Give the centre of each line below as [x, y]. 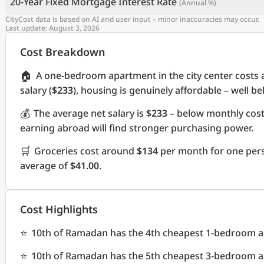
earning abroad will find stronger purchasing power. [137, 128]
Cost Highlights [59, 209]
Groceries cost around [85, 151]
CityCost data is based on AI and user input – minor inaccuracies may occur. [132, 19]
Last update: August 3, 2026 [52, 28]
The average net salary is [90, 113]
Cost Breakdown [62, 52]
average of [45, 166]
